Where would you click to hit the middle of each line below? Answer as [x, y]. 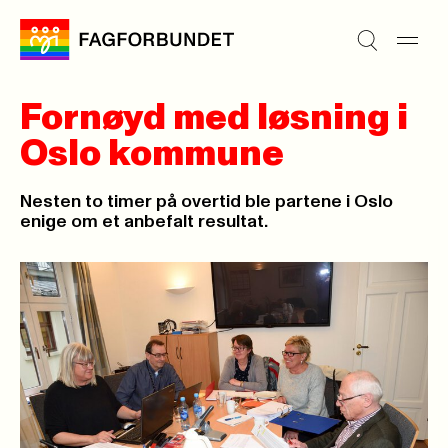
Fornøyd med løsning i [214, 118]
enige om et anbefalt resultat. [144, 222]
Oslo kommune [152, 154]
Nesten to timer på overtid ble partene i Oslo [206, 202]
